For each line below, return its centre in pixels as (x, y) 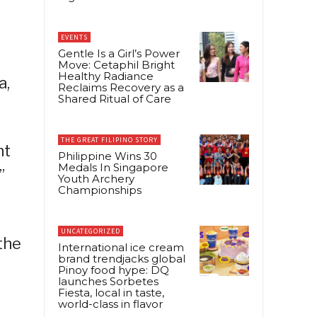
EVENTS (74, 38)
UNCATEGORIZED (91, 231)
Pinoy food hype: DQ (114, 270)
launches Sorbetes (108, 282)
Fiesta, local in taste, (111, 293)
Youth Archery (96, 179)
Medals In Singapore (113, 168)
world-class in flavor (110, 304)
